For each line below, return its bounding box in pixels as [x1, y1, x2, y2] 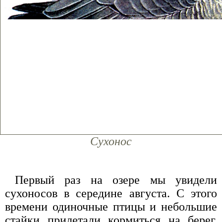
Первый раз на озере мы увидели [15, 173, 217, 187]
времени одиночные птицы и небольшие [5, 200, 217, 214]
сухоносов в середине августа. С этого [5, 187, 217, 200]
